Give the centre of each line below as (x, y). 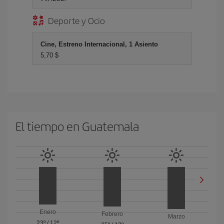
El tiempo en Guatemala (77, 126)
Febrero (112, 214)
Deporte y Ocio (76, 20)
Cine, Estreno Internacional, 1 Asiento (99, 44)
